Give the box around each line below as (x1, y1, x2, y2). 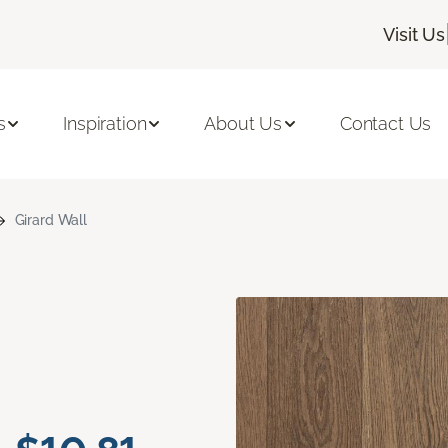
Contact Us (339, 113, 432, 135)
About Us (204, 113, 282, 135)
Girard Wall (14, 211, 88, 228)
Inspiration (63, 113, 147, 135)
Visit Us (383, 23, 445, 45)
